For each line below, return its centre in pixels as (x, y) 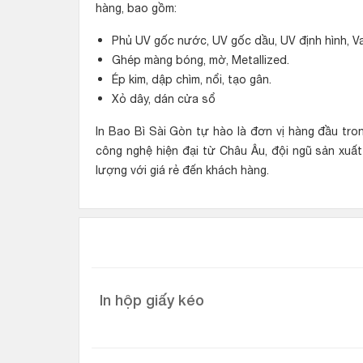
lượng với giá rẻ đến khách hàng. (182, 170)
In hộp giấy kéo (152, 300)
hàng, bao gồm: (136, 8)
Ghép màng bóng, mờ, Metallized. (201, 60)
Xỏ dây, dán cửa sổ (164, 99)
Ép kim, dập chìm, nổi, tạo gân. (192, 79)
